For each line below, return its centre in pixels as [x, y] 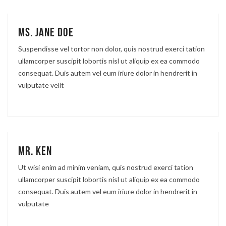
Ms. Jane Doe [46, 32]
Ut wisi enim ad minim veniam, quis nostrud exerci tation [106, 167]
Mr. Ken [35, 151]
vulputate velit [41, 85]
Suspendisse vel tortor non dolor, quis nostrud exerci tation [111, 48]
